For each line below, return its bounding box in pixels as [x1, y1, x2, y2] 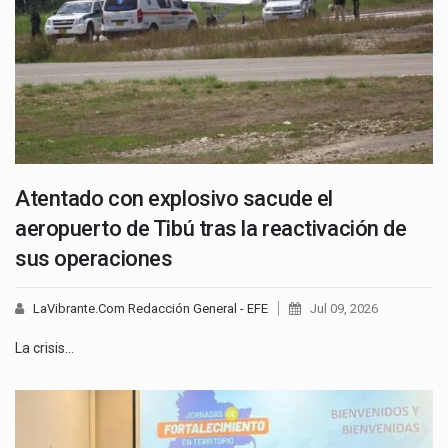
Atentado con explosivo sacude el [15, 185, 333, 211]
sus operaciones [15, 245, 173, 271]
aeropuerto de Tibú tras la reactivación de [15, 215, 407, 241]
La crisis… [15, 339, 74, 356]
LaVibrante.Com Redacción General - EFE [33, 300, 268, 316]
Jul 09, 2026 [310, 300, 378, 316]
